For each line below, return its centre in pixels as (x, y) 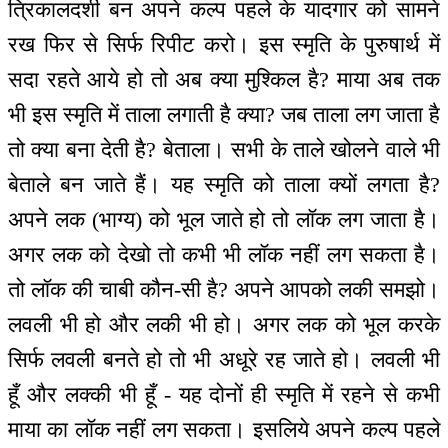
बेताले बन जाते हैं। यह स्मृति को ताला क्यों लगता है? (224, 184)
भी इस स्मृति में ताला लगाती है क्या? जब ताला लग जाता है (224, 114)
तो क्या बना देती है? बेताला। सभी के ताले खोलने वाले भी (224, 149)
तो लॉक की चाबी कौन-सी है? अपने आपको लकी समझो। (224, 289)
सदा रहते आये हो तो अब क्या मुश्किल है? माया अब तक (224, 79)
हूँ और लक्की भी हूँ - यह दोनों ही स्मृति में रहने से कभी (224, 394)
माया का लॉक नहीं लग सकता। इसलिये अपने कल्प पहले (224, 429)
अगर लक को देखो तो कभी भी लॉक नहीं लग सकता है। (224, 254)
